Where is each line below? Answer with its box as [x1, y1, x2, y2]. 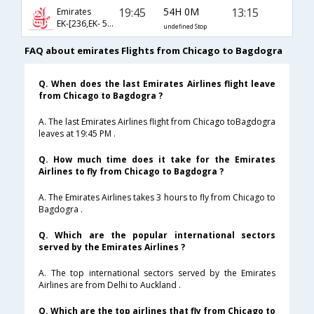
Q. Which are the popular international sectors [39, 229, 275, 242]
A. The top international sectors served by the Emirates [39, 267, 275, 280]
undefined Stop [163, 22, 207, 31]
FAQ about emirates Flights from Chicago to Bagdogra [25, 44, 282, 57]
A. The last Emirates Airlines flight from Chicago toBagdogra [39, 116, 275, 128]
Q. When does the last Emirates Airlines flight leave [39, 78, 275, 90]
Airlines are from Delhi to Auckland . [39, 279, 181, 292]
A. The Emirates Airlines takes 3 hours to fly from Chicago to [39, 191, 275, 204]
